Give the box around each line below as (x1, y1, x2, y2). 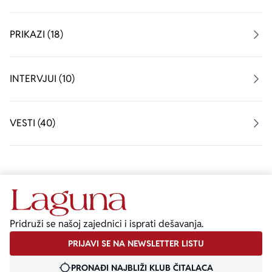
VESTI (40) (10, 117, 55, 129)
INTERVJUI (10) (10, 72, 75, 85)
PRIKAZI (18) (10, 28, 63, 41)
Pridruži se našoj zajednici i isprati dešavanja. (10, 217, 203, 231)
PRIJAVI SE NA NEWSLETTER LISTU (68, 238, 204, 250)
